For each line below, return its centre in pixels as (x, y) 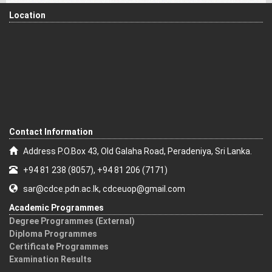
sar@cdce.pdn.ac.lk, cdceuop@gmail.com (101, 189)
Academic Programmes (56, 208)
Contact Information (51, 132)
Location (27, 15)
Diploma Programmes (53, 234)
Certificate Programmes (59, 246)
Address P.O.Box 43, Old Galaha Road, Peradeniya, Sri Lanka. (135, 151)
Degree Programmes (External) (72, 221)
